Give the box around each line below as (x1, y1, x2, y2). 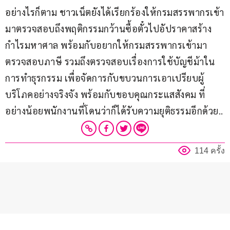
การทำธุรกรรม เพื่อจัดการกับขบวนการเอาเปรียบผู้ (5, 71, 204, 84)
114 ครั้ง (195, 146, 225, 155)
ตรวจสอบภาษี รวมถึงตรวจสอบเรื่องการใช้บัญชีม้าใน (5, 55, 215, 67)
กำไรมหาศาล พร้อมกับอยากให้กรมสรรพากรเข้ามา (5, 39, 207, 51)
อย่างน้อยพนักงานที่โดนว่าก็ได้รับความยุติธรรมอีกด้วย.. (5, 104, 223, 117)
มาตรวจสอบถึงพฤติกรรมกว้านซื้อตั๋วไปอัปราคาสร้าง (5, 22, 212, 34)
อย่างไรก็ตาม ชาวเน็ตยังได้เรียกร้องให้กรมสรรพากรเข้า (5, 6, 224, 18)
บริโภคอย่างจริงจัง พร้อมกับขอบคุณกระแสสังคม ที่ (5, 88, 205, 100)
